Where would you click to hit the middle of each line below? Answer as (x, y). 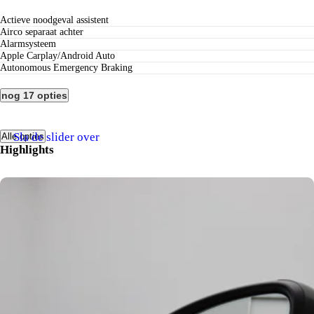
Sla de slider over (57, 137)
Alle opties (23, 137)
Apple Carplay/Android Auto (61, 55)
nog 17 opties (34, 95)
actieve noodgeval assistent (58, 20)
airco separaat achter (45, 32)
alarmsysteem (32, 43)
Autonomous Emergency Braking (70, 67)
